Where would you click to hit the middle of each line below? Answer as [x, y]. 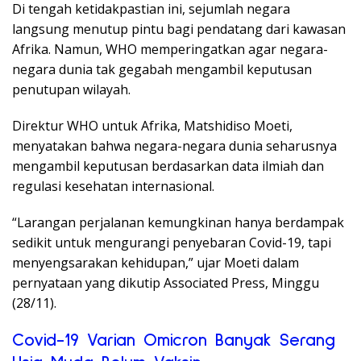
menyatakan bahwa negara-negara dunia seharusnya [174, 146]
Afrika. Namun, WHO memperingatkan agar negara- [170, 50]
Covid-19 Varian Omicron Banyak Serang [174, 341]
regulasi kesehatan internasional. [113, 187]
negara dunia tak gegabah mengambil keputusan [162, 70]
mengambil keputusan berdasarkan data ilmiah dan [168, 166]
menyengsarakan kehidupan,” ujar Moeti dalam [156, 263]
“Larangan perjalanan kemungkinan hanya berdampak [178, 223]
